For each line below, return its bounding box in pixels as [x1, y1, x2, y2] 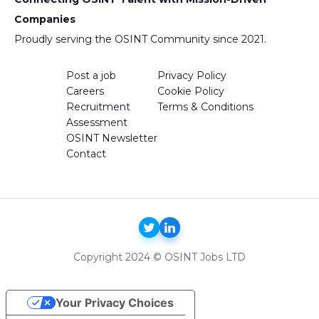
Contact [66, 147, 106, 160]
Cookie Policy [157, 84, 224, 98]
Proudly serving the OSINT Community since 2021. [14, 32, 266, 46]
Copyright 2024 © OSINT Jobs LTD [73, 250, 246, 263]
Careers [66, 84, 104, 98]
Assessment [66, 115, 127, 129]
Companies [14, 12, 75, 26]
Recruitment [66, 100, 130, 113]
